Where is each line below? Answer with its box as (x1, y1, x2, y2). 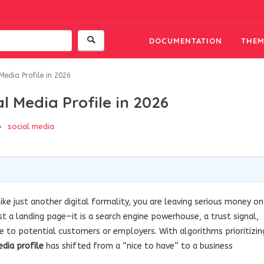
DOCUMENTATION (149, 36, 223, 45)
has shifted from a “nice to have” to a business (44, 240, 233, 251)
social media (8, 122, 54, 131)
